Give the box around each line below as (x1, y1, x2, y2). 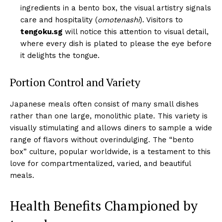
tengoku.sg (20, 27, 62, 36)
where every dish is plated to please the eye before (20, 39, 212, 48)
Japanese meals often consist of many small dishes (10, 99, 199, 109)
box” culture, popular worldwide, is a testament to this (10, 147, 211, 156)
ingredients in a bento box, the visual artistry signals (20, 3, 211, 12)
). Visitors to (140, 15, 183, 24)
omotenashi (98, 15, 140, 24)
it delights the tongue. (20, 51, 100, 60)
